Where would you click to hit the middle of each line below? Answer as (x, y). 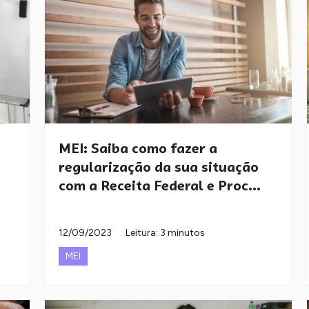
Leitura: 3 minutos (165, 233)
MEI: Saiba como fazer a (138, 149)
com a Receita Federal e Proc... (160, 186)
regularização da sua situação (159, 167)
